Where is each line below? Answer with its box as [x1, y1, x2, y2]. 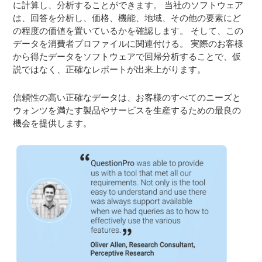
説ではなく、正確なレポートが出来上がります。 [13, 64, 206, 75]
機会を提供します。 [13, 118, 92, 129]
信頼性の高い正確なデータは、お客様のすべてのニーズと [13, 92, 242, 103]
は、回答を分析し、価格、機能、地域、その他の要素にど [13, 12, 242, 23]
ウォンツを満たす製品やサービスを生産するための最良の [13, 105, 242, 116]
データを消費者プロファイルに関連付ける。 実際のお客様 [13, 38, 244, 49]
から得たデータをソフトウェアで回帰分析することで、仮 [13, 51, 242, 62]
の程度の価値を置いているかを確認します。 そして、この [13, 25, 244, 36]
